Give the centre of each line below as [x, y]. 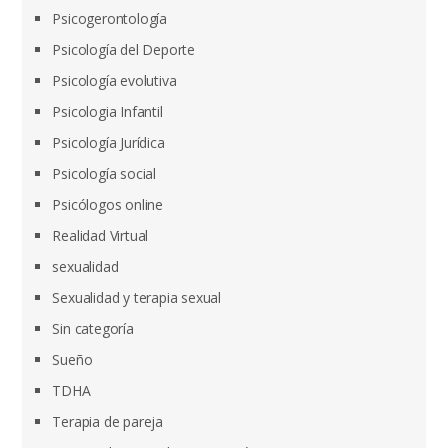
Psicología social [104, 173]
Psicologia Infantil [107, 111]
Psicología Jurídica [108, 142]
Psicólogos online [108, 204]
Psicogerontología [110, 18]
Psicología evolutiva [114, 80]
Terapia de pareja [108, 421]
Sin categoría [93, 328]
